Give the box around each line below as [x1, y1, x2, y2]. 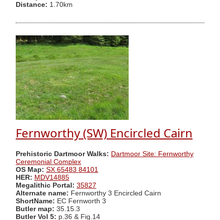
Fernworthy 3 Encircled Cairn [71, 189, 161, 197]
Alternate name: [16, 189, 71, 197]
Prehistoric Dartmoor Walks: [16, 150, 109, 158]
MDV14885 [34, 173, 69, 181]
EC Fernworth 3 [55, 197, 106, 205]
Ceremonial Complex [16, 158, 81, 165]
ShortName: [16, 197, 55, 205]
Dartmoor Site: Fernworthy [111, 150, 193, 158]
